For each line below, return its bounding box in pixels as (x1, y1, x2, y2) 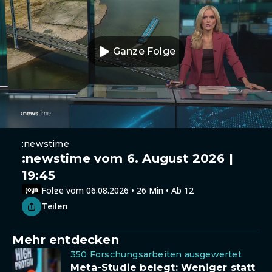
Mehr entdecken (12, 233, 119, 247)
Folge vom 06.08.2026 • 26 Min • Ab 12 (41, 184, 194, 196)
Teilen (41, 200, 68, 212)
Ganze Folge (112, 46, 176, 57)
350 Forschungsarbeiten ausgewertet (70, 249, 242, 260)
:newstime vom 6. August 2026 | (22, 151, 234, 166)
